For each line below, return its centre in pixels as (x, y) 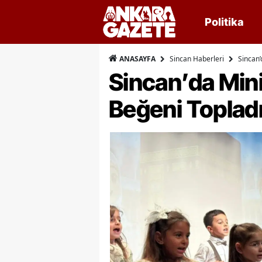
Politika (224, 22)
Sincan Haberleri (197, 58)
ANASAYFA (137, 59)
